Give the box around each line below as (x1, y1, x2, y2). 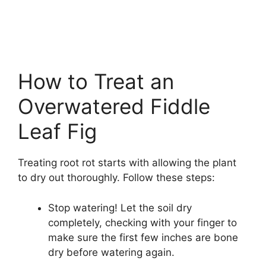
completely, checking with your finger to (48, 216, 237, 229)
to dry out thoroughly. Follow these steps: (18, 172, 215, 184)
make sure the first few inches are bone (48, 231, 238, 243)
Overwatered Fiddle (18, 94, 210, 119)
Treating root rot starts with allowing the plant (18, 157, 236, 169)
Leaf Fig (18, 119, 97, 144)
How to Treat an (18, 69, 174, 94)
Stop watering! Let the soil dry (48, 201, 192, 214)
